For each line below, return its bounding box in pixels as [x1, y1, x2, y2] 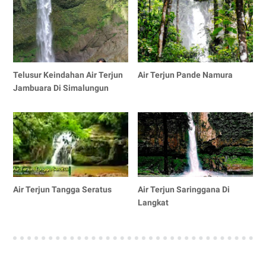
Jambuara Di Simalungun [13, 83, 109, 93]
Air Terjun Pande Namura [138, 70, 233, 80]
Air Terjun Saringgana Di [138, 185, 230, 195]
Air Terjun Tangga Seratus [13, 185, 112, 195]
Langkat [138, 198, 169, 208]
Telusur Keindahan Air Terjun [13, 70, 123, 80]
